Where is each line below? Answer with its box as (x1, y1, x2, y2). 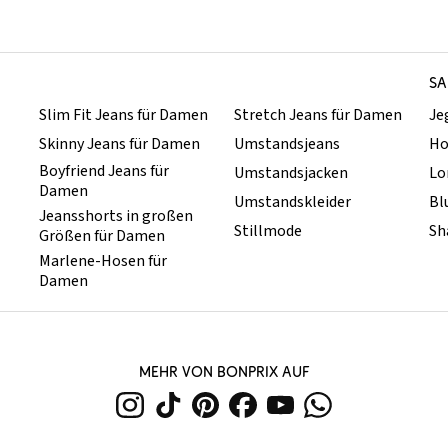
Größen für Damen (39, 225, 166, 248)
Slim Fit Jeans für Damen (39, 104, 209, 127)
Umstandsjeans (233, 133, 340, 156)
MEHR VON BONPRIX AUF (139, 362, 309, 382)
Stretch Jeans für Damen (233, 104, 402, 127)
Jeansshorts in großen (39, 205, 194, 228)
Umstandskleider (233, 191, 351, 214)
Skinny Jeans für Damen (39, 133, 201, 156)
